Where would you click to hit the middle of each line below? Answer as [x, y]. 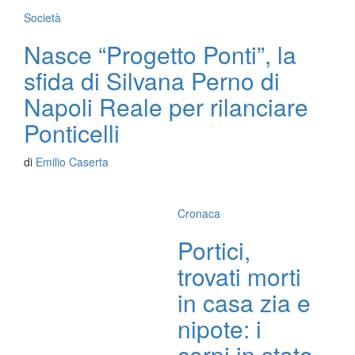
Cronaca [199, 213]
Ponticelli [72, 133]
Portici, [214, 250]
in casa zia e [244, 302]
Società [42, 17]
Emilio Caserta [72, 162]
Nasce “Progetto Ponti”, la [160, 54]
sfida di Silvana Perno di [152, 80]
